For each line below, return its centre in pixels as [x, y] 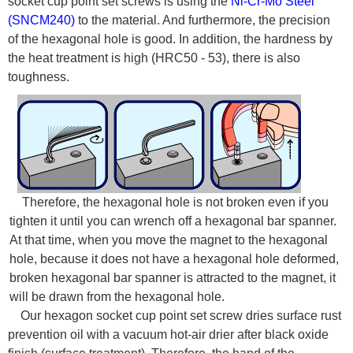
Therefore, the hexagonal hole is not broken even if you [176, 203]
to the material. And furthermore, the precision [203, 20]
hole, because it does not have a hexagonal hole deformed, [175, 259]
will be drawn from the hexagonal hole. [117, 297]
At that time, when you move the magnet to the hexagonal [169, 240]
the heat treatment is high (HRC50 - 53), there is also [154, 58]
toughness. [39, 77]
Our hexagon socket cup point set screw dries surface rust [181, 316]
